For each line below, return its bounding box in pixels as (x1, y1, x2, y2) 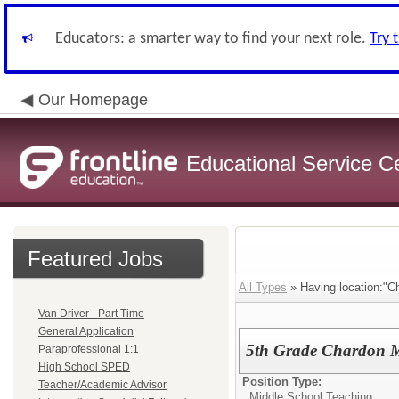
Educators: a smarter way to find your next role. (55, 30, 370, 47)
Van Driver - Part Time (38, 307, 144, 320)
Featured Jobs (28, 247, 163, 271)
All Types (239, 281, 287, 294)
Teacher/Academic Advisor (38, 379, 167, 391)
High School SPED (38, 361, 130, 373)
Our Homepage (38, 91, 148, 109)
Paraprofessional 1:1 (38, 343, 139, 355)
